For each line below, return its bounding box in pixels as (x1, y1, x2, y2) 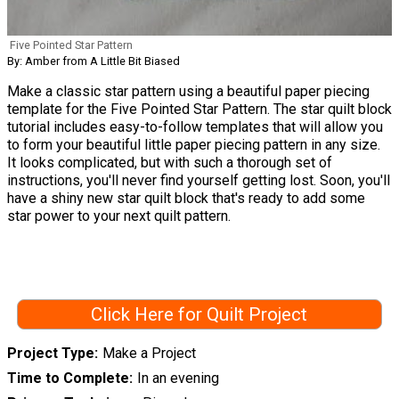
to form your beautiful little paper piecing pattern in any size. (7, 136, 380, 154)
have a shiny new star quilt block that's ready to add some (7, 190, 365, 208)
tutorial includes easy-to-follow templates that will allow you (7, 118, 383, 136)
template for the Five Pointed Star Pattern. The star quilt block (7, 101, 392, 118)
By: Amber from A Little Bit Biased (7, 54, 180, 69)
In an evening (136, 369, 219, 387)
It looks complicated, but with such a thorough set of (7, 154, 332, 172)
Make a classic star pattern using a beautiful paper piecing (7, 83, 370, 101)
